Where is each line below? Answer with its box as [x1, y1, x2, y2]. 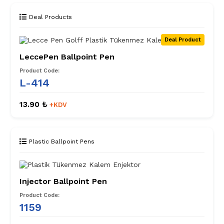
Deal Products [29, 13, 72, 21]
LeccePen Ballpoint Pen [19, 52, 114, 62]
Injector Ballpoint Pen [19, 176, 107, 186]
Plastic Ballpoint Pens [29, 138, 94, 145]
